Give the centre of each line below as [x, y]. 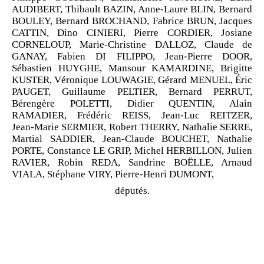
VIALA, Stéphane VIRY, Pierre [76, 174]
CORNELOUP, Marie [58, 44]
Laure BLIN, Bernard [208, 9]
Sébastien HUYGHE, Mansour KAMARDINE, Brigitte [132, 68]
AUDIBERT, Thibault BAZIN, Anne [86, 9]
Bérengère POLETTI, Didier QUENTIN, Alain [132, 103]
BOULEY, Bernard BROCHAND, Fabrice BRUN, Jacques [132, 21]
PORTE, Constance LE [59, 150]
